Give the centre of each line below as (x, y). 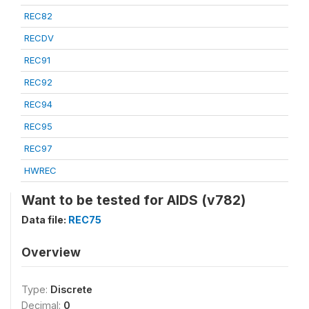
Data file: (45, 220)
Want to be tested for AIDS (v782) (133, 200)
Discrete (71, 289)
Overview (51, 252)
